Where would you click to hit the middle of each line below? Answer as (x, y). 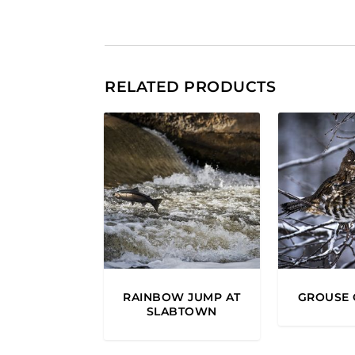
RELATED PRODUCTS (190, 87)
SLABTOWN (181, 311)
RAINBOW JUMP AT (182, 297)
